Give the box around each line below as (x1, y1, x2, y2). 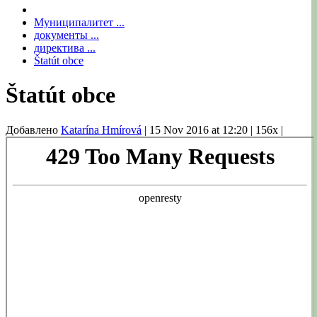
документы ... (34, 28, 99, 41)
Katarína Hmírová (61, 123, 142, 136)
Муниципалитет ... (34, 16, 125, 28)
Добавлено (6, 123, 61, 136)
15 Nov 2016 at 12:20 (149, 123, 250, 136)
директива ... (34, 41, 96, 54)
